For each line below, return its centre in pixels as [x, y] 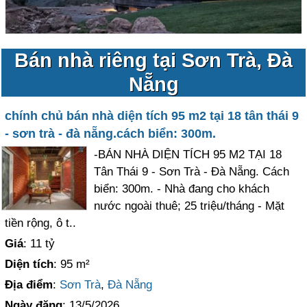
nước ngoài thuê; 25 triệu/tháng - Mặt [189, 206]
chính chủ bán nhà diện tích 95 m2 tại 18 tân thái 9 [152, 116]
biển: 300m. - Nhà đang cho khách [182, 189]
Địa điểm [29, 285]
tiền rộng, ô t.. [41, 223]
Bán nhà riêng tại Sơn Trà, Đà [153, 60]
